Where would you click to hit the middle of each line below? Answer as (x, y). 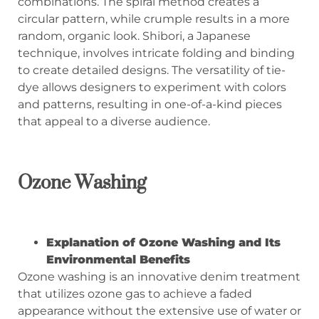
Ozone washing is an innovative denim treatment (159, 277)
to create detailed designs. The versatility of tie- (152, 70)
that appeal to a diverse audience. (114, 122)
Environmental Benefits (118, 260)
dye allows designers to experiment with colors (152, 88)
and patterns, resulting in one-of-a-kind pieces (150, 105)
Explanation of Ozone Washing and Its (163, 243)
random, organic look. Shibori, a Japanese (134, 36)
